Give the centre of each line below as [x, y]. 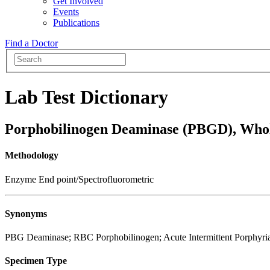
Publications [76, 22]
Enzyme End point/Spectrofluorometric [79, 179]
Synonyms [26, 213]
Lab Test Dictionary [86, 97]
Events [66, 11]
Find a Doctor [31, 43]
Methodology [32, 155]
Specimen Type [36, 261]
